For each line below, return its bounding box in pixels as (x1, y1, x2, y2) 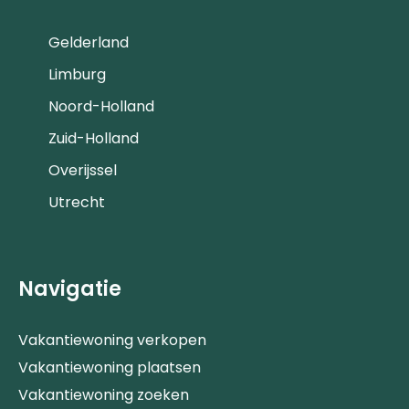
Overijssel (48, 159, 117, 181)
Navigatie (18, 274, 121, 303)
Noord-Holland (48, 95, 154, 117)
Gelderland (48, 31, 129, 53)
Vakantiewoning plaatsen (18, 356, 201, 378)
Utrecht (48, 191, 105, 213)
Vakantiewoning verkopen (18, 329, 206, 351)
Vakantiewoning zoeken (18, 383, 189, 405)
